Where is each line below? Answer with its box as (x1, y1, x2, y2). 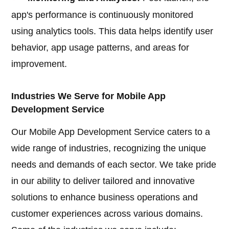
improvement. (11, 59, 67, 70)
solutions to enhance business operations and (11, 192, 198, 203)
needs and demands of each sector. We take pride (11, 159, 217, 170)
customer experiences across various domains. (11, 209, 203, 219)
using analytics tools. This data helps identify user (11, 26, 214, 37)
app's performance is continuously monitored (11, 10, 194, 20)
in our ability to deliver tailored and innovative (11, 176, 195, 187)
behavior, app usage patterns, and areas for (11, 42, 190, 53)
